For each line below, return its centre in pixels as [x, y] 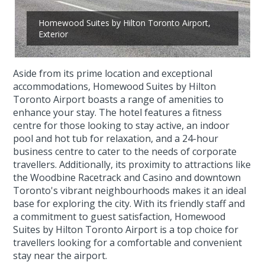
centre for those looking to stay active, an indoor [122, 125]
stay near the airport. [60, 256]
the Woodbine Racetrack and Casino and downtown [127, 177]
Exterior [53, 34]
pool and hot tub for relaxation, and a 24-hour [116, 138]
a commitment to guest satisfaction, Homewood [119, 216]
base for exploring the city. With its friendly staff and [129, 203]
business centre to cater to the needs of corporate [125, 151]
